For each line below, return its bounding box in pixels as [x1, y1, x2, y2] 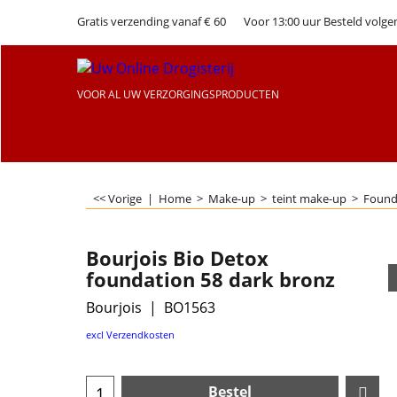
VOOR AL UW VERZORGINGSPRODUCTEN [77, 87, 279, 102]
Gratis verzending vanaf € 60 [77, 13, 226, 29]
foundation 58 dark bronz [86, 265, 335, 293]
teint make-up [272, 191, 346, 206]
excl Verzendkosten [86, 327, 175, 341]
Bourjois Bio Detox [86, 244, 269, 272]
